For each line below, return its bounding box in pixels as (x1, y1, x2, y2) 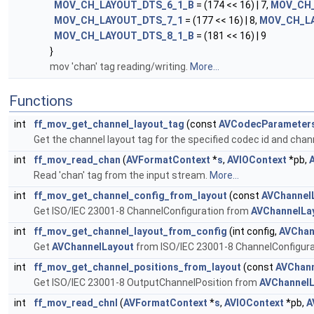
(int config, (227, 226, 279, 237)
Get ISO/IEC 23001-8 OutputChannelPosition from (34, 277, 259, 288)
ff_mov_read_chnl (34, 297, 118, 308)
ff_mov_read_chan (34, 154, 121, 165)
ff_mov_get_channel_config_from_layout (34, 190, 227, 201)
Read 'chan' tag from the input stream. (34, 170, 210, 181)
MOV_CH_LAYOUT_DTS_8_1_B (54, 30, 194, 41)
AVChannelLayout (52, 241, 134, 252)
